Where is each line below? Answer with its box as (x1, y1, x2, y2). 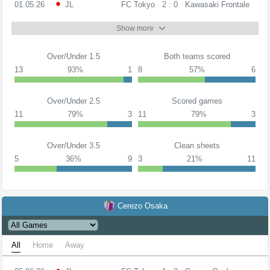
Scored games (171, 96, 222, 105)
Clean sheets (174, 140, 220, 150)
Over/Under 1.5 (46, 51, 100, 61)
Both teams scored (163, 51, 230, 61)
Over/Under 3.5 (46, 140, 100, 150)
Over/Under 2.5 (46, 96, 100, 105)
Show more (116, 24, 154, 33)
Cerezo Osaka (117, 201, 168, 210)
